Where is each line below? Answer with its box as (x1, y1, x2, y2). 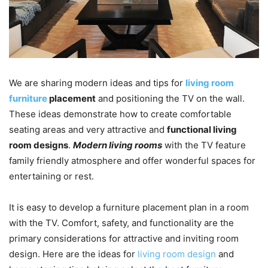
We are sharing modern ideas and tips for (9, 77, 185, 89)
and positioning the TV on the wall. (96, 92, 245, 104)
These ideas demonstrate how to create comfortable (9, 108, 232, 120)
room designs (9, 139, 68, 151)
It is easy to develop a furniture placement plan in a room (9, 201, 249, 213)
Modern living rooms (73, 139, 162, 151)
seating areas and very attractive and (9, 123, 167, 135)
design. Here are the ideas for (9, 248, 138, 260)
